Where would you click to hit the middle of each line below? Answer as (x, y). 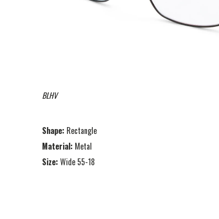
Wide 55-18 (77, 162)
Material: (57, 146)
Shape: (53, 130)
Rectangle (82, 130)
